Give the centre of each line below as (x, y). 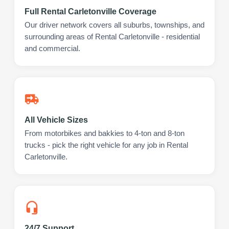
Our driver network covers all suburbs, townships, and (114, 25)
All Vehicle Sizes (56, 120)
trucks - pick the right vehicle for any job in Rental (106, 145)
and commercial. (52, 48)
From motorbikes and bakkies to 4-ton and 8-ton (105, 133)
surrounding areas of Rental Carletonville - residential (112, 37)
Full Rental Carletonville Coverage (90, 11)
